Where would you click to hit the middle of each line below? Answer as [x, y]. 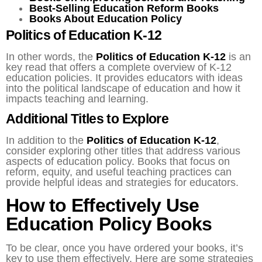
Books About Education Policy [106, 18]
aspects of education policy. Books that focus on [118, 162]
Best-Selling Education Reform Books [124, 8]
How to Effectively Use [103, 206]
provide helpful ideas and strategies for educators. [122, 183]
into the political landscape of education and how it [123, 88]
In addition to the [46, 141]
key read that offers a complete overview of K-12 [119, 67]
